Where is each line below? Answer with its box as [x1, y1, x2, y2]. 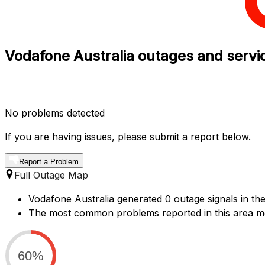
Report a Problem [19, 157, 79, 166]
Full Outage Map [14, 169, 88, 181]
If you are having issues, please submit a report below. [5, 130, 251, 143]
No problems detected [5, 106, 105, 119]
